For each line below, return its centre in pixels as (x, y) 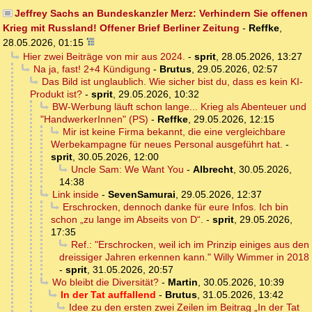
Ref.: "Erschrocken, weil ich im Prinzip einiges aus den (190, 245)
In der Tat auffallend (108, 295)
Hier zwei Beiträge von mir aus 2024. (104, 57)
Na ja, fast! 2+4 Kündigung (92, 69)
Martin (182, 282)
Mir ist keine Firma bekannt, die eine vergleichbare (174, 132)
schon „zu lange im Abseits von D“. (127, 220)
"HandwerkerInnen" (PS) (94, 119)
